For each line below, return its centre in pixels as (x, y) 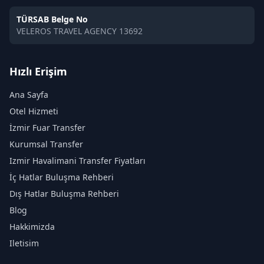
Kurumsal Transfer (46, 144)
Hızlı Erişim (38, 71)
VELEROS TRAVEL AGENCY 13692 (80, 31)
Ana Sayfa (29, 95)
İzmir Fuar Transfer (47, 128)
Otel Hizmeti (34, 111)
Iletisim (24, 243)
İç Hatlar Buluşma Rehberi (62, 177)
